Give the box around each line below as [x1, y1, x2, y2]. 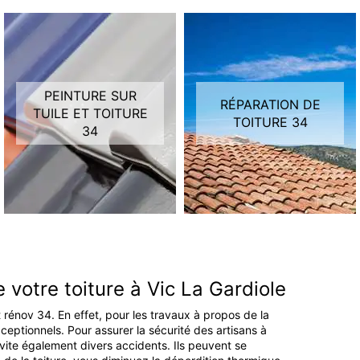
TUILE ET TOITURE [32, 105, 148, 122]
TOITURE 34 [232, 114, 308, 131]
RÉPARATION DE [219, 96, 321, 113]
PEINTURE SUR [43, 88, 137, 104]
